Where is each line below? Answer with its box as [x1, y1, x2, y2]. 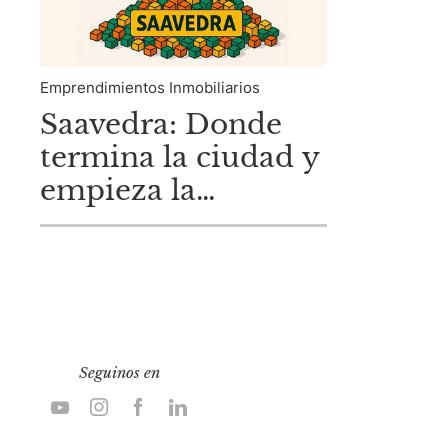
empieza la [40, 172, 196, 208]
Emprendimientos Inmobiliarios [40, 77, 260, 97]
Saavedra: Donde [40, 106, 282, 142]
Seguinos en [78, 363, 160, 383]
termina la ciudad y [40, 139, 320, 175]
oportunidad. [40, 205, 228, 241]
